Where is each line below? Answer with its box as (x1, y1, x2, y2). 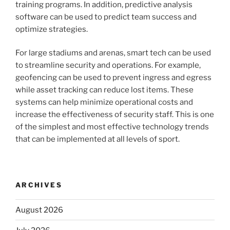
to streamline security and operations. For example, (15, 61, 201, 70)
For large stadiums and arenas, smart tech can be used (15, 48, 211, 58)
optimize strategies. (15, 24, 88, 34)
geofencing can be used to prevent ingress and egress (15, 73, 212, 83)
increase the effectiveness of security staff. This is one (15, 110, 214, 120)
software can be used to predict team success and (15, 12, 197, 22)
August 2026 (15, 205, 63, 215)
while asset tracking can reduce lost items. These (15, 85, 194, 95)
